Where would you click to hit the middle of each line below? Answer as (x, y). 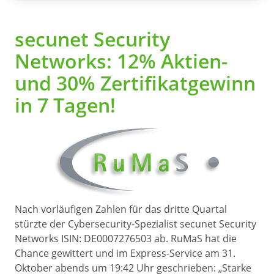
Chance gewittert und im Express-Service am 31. (125, 253)
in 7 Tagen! (65, 105)
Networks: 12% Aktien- (121, 61)
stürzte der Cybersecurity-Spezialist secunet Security (135, 224)
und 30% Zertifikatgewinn (135, 83)
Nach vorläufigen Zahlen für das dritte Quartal (121, 209)
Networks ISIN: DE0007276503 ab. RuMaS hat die (126, 239)
